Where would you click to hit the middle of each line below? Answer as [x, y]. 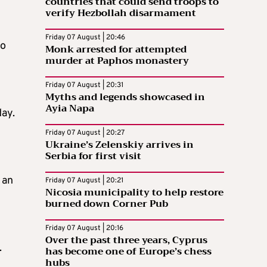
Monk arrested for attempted [116, 49]
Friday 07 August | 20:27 [85, 133]
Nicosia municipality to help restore [134, 192]
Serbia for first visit [93, 156]
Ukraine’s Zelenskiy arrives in [119, 145]
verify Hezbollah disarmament [121, 13]
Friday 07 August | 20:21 [84, 180]
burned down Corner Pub [107, 204]
